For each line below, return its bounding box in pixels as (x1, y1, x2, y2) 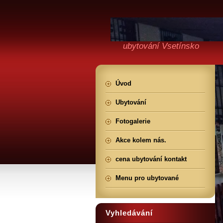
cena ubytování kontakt (115, 155, 187, 163)
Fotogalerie (115, 117, 150, 125)
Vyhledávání (106, 209, 153, 217)
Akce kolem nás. (115, 136, 166, 144)
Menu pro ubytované (115, 174, 179, 182)
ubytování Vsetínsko (123, 41, 199, 51)
